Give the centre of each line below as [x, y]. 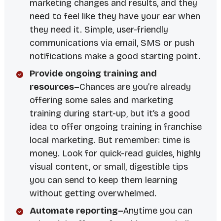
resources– [54, 87]
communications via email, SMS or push [112, 43]
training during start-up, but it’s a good [110, 114]
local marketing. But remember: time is [110, 140]
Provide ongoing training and [93, 74]
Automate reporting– [76, 211]
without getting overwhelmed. [93, 194]
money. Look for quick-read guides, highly [115, 154]
